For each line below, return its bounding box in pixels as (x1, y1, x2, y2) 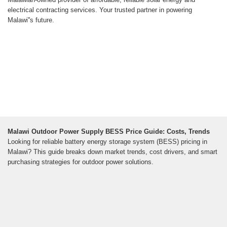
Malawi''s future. (8, 16, 54, 24)
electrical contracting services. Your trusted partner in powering (8, 6, 192, 14)
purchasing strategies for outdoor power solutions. (8, 158, 154, 166)
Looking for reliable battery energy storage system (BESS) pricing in (8, 138, 207, 146)
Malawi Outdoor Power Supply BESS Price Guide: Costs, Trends (8, 128, 210, 136)
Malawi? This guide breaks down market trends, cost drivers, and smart (8, 148, 217, 156)
